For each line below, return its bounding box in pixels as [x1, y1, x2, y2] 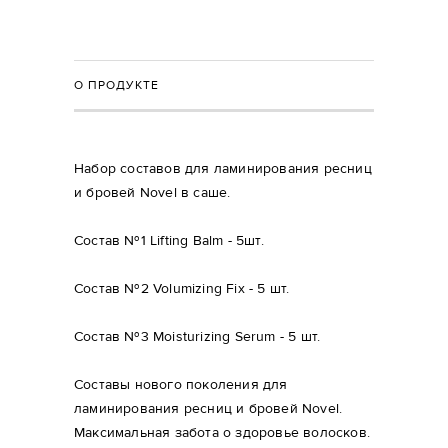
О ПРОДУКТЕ [74, 77, 159, 93]
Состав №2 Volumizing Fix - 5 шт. [74, 280, 290, 298]
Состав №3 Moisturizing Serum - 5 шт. [74, 328, 321, 346]
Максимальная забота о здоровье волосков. [74, 424, 370, 442]
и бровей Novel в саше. [74, 184, 231, 202]
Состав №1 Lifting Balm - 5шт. [74, 232, 264, 250]
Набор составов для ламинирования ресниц [74, 160, 372, 178]
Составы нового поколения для [74, 376, 288, 394]
